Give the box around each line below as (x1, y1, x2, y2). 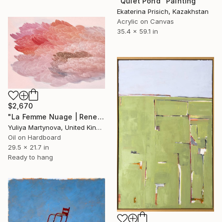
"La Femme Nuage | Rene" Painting (97, 112, 104, 121)
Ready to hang (8, 153, 53, 162)
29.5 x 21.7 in (8, 143, 49, 152)
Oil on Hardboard (8, 133, 61, 142)
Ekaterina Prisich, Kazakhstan (117, 7, 209, 15)
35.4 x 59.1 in (117, 27, 158, 35)
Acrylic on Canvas (117, 17, 174, 25)
